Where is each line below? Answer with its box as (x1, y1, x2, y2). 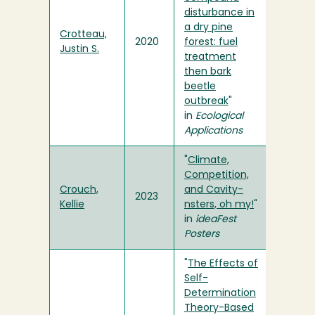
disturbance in (184, 8, 255, 19)
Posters (184, 229, 219, 240)
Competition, (184, 170, 249, 181)
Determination (184, 288, 256, 300)
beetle (184, 82, 216, 93)
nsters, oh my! (184, 200, 254, 211)
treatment (184, 52, 236, 63)
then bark (184, 67, 231, 78)
